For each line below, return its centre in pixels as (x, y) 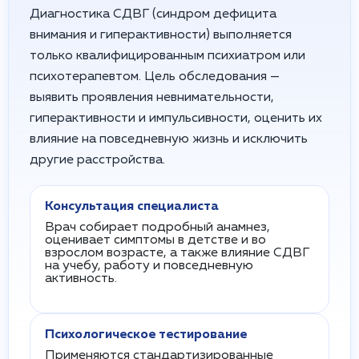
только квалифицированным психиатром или (167, 56)
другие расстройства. (97, 160)
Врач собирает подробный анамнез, (157, 228)
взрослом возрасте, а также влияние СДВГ (177, 253)
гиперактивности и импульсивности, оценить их (176, 119)
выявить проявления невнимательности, (152, 98)
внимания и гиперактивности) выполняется (161, 35)
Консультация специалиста (132, 207)
